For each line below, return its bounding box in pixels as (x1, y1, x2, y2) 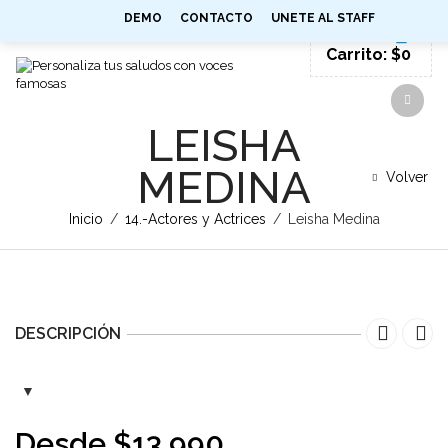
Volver (386, 169, 428, 185)
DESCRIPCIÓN (15, 324, 121, 343)
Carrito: (326, 45, 391, 64)
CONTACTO (180, 11, 253, 25)
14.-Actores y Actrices (124, 211, 266, 227)
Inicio (68, 211, 103, 227)
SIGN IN (364, 11, 405, 24)
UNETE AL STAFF (271, 11, 375, 25)
